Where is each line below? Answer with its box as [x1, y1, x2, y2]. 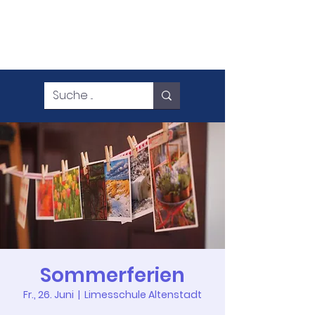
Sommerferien [40, 262, 185, 289]
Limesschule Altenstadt [84, 288, 202, 302]
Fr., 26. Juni [23, 288, 74, 302]
